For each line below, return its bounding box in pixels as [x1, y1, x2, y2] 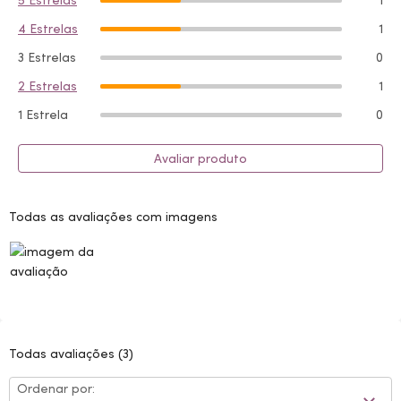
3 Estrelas [18, 49, 76, 65]
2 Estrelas [18, 78, 77, 94]
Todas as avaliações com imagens [9, 209, 218, 225]
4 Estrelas [18, 21, 78, 37]
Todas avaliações [9, 346, 118, 362]
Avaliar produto [154, 150, 247, 166]
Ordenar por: [17, 380, 95, 397]
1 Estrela [18, 107, 68, 123]
